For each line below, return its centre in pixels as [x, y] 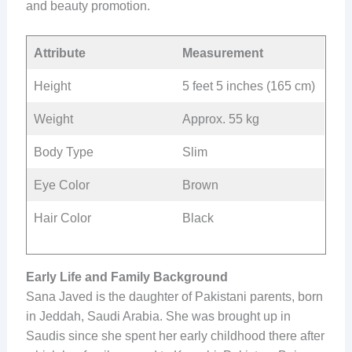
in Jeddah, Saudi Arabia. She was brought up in [158, 317]
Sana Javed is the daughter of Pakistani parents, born [174, 297]
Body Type [63, 152]
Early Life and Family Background [126, 277]
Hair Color [62, 218]
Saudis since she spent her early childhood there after [175, 336]
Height [52, 86]
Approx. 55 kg [220, 119]
